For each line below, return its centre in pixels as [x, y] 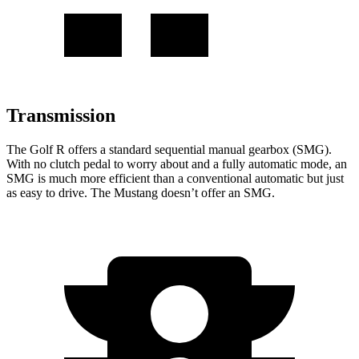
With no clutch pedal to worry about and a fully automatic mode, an [177, 163]
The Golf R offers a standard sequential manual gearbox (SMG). [169, 149]
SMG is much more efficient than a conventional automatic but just [175, 178]
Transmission [61, 115]
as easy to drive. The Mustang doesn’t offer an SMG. [141, 192]
